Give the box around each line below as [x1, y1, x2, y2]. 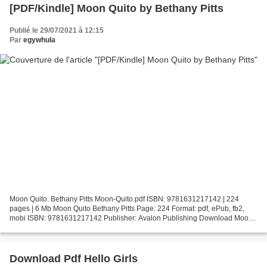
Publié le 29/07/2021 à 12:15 [10, 26, 104, 35]
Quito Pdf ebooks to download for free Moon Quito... [10, 223, 176, 232]
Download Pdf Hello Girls [10, 253, 138, 265]
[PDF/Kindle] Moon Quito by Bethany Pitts [10, 2, 223, 14]
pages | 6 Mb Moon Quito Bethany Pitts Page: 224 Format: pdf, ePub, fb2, [10, 204, 244, 213]
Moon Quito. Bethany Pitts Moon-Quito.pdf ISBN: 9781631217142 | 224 [10, 195, 239, 204]
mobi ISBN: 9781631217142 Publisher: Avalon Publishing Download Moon [10, 214, 253, 223]
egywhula [23, 35, 55, 44]
